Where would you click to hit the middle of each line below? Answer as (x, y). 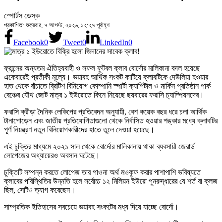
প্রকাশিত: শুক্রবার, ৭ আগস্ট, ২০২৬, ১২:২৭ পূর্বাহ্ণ (57, 25)
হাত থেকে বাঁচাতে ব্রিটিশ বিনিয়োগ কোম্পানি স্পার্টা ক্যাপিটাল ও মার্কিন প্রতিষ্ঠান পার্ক (107, 86)
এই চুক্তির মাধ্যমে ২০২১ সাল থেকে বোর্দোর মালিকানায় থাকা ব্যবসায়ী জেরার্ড (99, 147)
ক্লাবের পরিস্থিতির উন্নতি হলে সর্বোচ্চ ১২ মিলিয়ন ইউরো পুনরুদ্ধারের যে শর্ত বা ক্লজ (111, 181)
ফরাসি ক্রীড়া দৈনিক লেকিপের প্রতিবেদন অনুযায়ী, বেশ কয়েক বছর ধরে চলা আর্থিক (105, 112)
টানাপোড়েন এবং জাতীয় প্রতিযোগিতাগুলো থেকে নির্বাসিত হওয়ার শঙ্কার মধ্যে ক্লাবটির (111, 121)
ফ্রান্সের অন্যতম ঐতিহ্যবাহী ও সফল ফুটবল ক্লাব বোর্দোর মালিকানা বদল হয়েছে (102, 68)
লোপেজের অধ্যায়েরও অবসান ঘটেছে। (52, 156)
